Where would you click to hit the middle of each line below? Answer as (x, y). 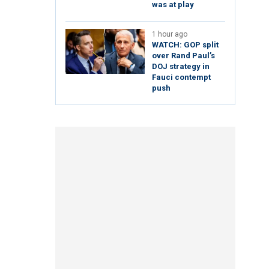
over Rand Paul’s (183, 56)
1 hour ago (170, 35)
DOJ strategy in (181, 67)
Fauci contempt (181, 77)
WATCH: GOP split (185, 45)
